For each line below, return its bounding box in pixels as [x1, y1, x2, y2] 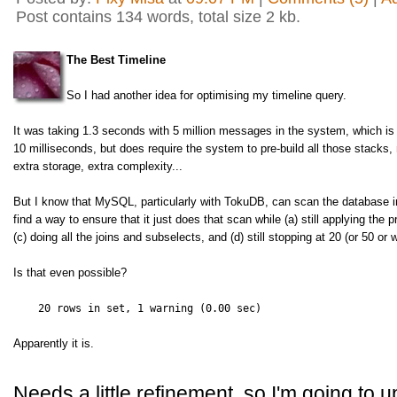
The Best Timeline [66, 53, 166, 66]
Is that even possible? [13, 266, 127, 279]
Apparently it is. [13, 337, 94, 350]
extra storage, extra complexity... [13, 160, 183, 173]
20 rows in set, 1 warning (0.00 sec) [13, 302, 261, 315]
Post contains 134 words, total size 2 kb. [16, 8, 300, 26]
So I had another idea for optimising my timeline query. [66, 89, 350, 102]
